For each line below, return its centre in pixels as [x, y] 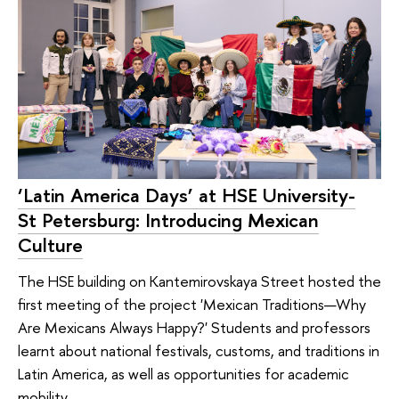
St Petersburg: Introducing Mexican [168, 220]
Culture [50, 245]
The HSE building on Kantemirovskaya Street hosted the [199, 281]
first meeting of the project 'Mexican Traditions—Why [192, 304]
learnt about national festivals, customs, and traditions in [199, 350]
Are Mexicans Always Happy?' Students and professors [194, 327]
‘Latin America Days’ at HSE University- [187, 195]
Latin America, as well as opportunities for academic [183, 373]
